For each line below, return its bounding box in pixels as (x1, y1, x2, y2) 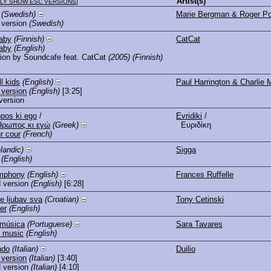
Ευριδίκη (176, 120, 211, 129)
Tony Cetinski (176, 194, 224, 204)
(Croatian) (45, 194, 79, 204)
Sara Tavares (176, 219, 223, 229)
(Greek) (53, 120, 79, 129)
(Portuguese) (27, 219, 72, 229)
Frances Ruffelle (176, 169, 233, 179)
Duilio (176, 244, 195, 253)
